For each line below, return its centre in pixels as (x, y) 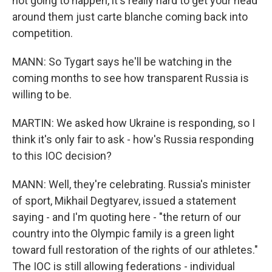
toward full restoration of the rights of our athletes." (135, 250)
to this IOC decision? (62, 156)
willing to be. (42, 94)
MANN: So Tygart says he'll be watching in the (122, 62)
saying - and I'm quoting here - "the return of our (127, 217)
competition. (42, 33)
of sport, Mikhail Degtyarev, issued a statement (124, 201)
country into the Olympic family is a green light (123, 233)
